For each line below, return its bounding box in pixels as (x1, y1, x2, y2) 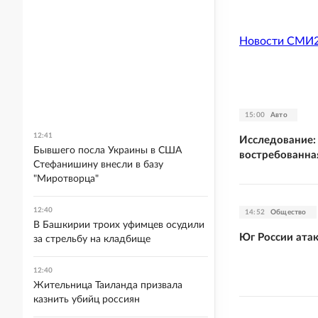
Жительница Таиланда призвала (33, 280, 182, 290)
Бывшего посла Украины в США (33, 146, 182, 155)
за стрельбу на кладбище (33, 234, 150, 244)
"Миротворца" (33, 174, 99, 184)
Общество (270, 208, 307, 216)
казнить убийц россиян (33, 295, 140, 305)
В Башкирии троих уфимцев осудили (33, 220, 204, 230)
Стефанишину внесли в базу (33, 160, 163, 170)
